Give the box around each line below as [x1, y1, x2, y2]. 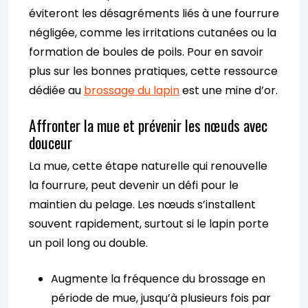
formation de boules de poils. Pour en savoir [29, 44, 263, 60]
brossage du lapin [84, 82, 179, 99]
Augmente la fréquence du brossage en [51, 271, 265, 287]
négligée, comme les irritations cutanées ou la [29, 25, 276, 41]
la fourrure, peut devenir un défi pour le [29, 177, 239, 194]
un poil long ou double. [29, 235, 148, 252]
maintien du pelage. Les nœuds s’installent [29, 197, 256, 213]
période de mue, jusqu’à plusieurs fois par [51, 290, 271, 307]
